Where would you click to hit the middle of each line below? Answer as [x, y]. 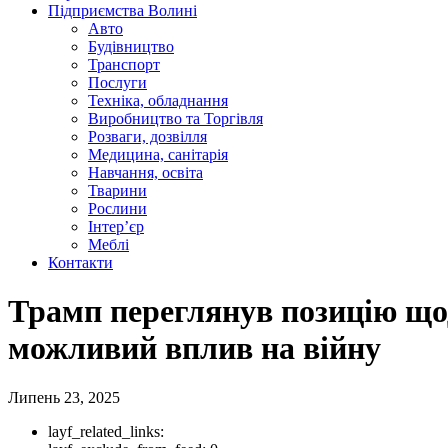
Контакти [80, 262]
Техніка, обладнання [158, 100]
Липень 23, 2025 [64, 397]
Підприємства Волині [122, 10]
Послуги [117, 82]
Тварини [117, 190]
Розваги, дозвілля [147, 136]
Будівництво [131, 46]
